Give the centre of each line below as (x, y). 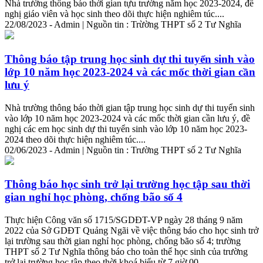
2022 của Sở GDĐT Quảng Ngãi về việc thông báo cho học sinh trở (131, 230)
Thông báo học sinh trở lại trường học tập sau (118, 184)
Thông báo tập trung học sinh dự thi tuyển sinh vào (130, 59)
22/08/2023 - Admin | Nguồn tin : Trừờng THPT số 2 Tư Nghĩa (123, 25)
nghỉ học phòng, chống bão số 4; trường (165, 241)
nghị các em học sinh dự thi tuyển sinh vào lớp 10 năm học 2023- (126, 129)
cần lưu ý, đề (225, 118)
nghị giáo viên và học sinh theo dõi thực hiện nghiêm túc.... (114, 14)
